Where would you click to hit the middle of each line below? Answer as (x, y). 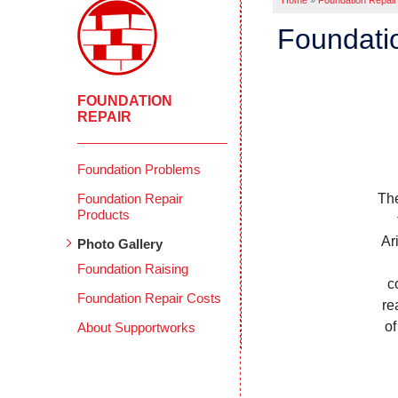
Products (104, 215)
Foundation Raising (133, 269)
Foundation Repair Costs (150, 298)
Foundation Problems (139, 169)
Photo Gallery (120, 244)
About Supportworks (137, 327)
